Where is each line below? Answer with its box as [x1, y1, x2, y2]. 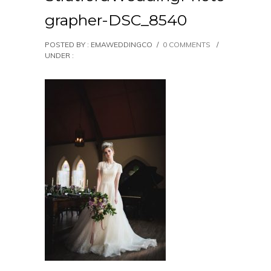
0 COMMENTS [163, 40, 211, 49]
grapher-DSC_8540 [45, 11, 187, 29]
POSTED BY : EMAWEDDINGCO [45, 40, 152, 49]
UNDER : [45, 51, 74, 60]
